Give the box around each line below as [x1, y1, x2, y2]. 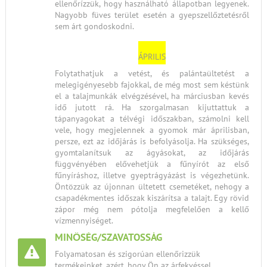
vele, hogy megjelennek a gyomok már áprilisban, [55, 125, 249, 135]
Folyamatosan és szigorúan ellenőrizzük [55, 249, 200, 259]
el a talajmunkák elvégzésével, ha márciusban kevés [55, 91, 249, 101]
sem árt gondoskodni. [55, 21, 134, 32]
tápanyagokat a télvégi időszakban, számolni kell [55, 113, 249, 124]
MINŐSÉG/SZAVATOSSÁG [55, 231, 162, 244]
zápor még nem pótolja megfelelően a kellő [55, 204, 249, 215]
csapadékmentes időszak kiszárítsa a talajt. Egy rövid [55, 193, 249, 203]
